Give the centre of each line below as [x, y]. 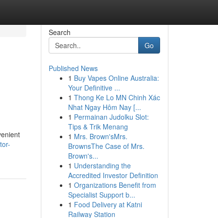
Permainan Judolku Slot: [111, 117]
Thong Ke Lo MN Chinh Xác [117, 97]
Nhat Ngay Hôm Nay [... [104, 107]
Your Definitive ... [94, 88]
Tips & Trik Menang [98, 127]
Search [59, 32]
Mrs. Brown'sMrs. [100, 136]
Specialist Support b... [101, 195]
